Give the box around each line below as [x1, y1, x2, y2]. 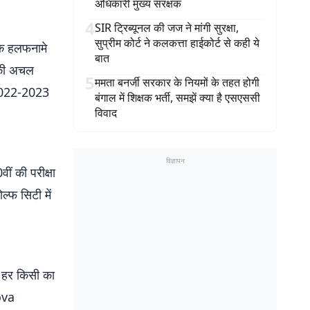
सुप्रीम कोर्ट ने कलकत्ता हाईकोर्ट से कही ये [95, 35, 259, 51]
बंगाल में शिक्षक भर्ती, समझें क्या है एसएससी [95, 90, 260, 105]
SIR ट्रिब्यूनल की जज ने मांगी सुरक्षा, [95, 20, 239, 35]
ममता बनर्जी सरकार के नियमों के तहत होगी [95, 75, 259, 90]
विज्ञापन [165, 156, 185, 165]
